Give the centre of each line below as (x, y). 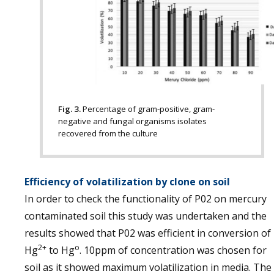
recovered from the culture (108, 133)
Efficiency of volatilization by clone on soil (127, 181)
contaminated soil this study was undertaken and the (146, 216)
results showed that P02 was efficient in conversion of (148, 233)
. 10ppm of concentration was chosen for (173, 250)
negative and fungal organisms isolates (132, 121)
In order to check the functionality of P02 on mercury (146, 198)
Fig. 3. (70, 109)
